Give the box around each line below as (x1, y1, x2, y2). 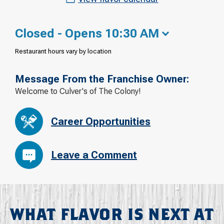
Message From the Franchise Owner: (15, 72, 189, 85)
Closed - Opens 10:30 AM (15, 26, 159, 40)
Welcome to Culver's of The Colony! (15, 86, 141, 96)
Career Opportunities (51, 115, 150, 128)
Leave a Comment (51, 149, 137, 161)
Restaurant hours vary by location (15, 47, 111, 55)
